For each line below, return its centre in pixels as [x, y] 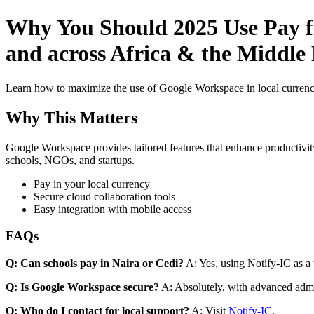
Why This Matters [71, 117]
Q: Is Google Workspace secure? [82, 287]
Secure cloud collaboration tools [104, 196]
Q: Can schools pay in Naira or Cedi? [95, 264]
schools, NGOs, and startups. [70, 160]
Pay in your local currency [92, 184]
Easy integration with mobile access [112, 209]
